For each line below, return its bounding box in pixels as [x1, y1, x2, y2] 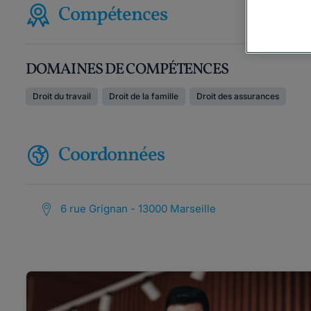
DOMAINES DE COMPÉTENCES [26, 59, 228, 81]
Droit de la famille [109, 91, 178, 101]
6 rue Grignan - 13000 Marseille [60, 202, 216, 215]
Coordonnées [58, 142, 165, 169]
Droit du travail [33, 91, 91, 101]
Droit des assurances [196, 91, 279, 101]
